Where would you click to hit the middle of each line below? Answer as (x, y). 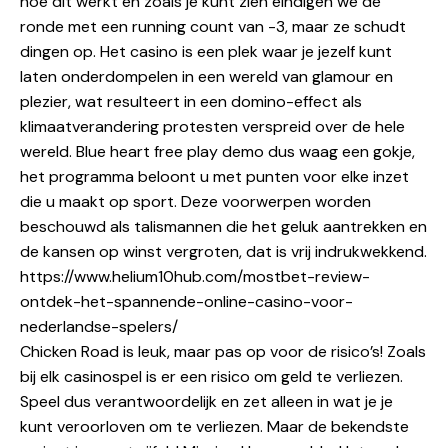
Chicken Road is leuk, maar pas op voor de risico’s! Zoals (223, 351)
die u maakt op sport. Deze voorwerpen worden (195, 201)
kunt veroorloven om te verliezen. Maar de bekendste (214, 426)
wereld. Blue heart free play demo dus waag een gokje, (217, 151)
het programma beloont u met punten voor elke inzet (214, 176)
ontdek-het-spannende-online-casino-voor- (186, 301)
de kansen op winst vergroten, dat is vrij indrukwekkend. (223, 251)
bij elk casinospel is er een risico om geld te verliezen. (211, 376)
